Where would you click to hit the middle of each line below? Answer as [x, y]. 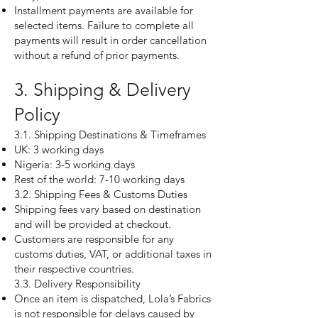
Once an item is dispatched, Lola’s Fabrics [113, 298]
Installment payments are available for [104, 10]
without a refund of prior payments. [97, 55]
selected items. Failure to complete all [104, 25]
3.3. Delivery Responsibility [77, 284]
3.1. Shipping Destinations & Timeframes [110, 135]
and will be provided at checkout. [93, 224]
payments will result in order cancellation [110, 40]
